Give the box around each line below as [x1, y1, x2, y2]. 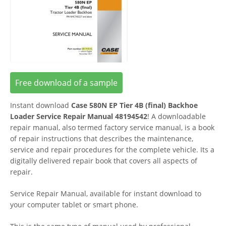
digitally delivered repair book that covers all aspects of [10, 155, 197, 165]
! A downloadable [147, 111, 206, 121]
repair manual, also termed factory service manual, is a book [10, 122, 214, 132]
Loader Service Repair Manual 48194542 [10, 111, 147, 121]
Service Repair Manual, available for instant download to [10, 188, 201, 198]
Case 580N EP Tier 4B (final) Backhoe [71, 100, 198, 110]
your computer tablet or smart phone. [10, 199, 138, 209]
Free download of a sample [15, 77, 118, 88]
